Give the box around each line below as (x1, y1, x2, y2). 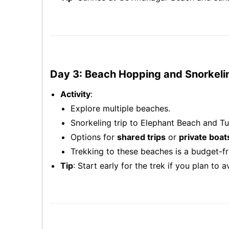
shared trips (117, 132, 166, 142)
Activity (60, 89, 90, 99)
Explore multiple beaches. (71, 103, 170, 113)
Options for (71, 132, 117, 142)
